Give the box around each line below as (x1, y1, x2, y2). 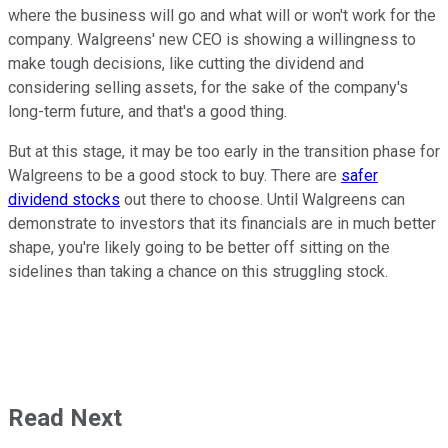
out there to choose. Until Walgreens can (120, 190, 405, 210)
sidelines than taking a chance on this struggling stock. (8, 262, 388, 282)
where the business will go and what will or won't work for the (8, 6, 436, 26)
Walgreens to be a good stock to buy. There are (8, 166, 341, 186)
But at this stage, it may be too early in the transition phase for (8, 142, 440, 162)
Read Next (8, 404, 122, 433)
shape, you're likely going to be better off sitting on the (8, 238, 390, 258)
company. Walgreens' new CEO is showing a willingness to (8, 30, 416, 50)
